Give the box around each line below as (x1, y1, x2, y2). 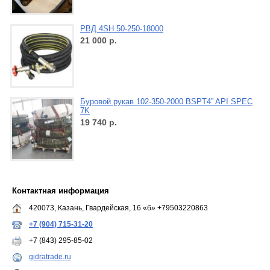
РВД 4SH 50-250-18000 (80, 24, 163, 33)
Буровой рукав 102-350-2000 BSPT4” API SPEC (80, 96, 253, 106)
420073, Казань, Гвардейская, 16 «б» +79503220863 (29, 203, 208, 212)
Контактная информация (12, 186, 109, 195)
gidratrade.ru (29, 252, 71, 261)
